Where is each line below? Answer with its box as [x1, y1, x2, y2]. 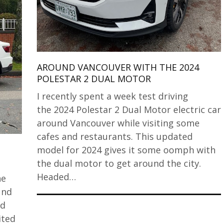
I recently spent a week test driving [37, 90, 188, 102]
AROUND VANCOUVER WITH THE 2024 [37, 61, 199, 73]
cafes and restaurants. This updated [37, 130, 193, 142]
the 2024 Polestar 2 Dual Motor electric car [37, 103, 221, 115]
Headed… [37, 170, 76, 183]
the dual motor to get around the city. [37, 157, 201, 169]
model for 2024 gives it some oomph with [37, 143, 216, 156]
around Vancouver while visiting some [37, 116, 200, 129]
